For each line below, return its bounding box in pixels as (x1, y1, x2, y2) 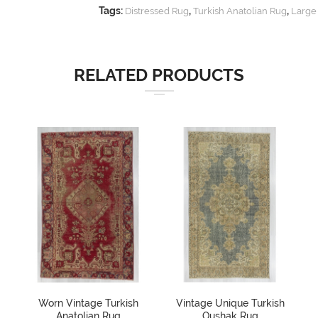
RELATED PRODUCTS (74, 65, 244, 85)
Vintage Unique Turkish (175, 297, 285, 309)
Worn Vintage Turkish (38, 297, 138, 309)
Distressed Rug (125, 6, 189, 16)
